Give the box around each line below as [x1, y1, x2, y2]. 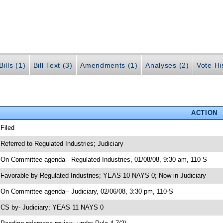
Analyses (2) [145, 61, 189, 70]
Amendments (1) [80, 61, 138, 70]
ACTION [191, 109, 218, 116]
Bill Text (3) [33, 61, 73, 70]
